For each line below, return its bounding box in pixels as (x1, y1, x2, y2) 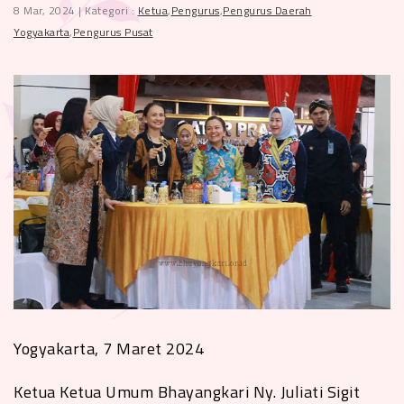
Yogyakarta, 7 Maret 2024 (14, 335, 204, 361)
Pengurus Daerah (223, 2, 312, 19)
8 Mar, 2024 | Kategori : (14, 2, 138, 19)
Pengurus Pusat (72, 23, 153, 41)
